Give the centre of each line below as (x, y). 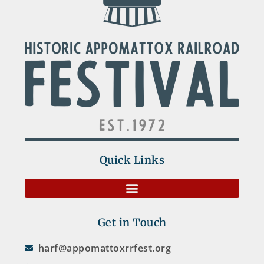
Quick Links (132, 160)
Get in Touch (132, 222)
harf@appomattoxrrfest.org (104, 248)
